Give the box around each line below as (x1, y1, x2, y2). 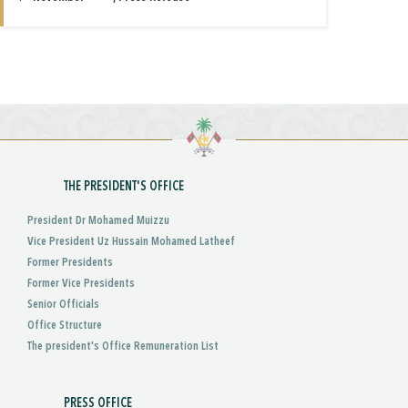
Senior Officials (27, 299, 99, 311)
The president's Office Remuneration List (27, 341, 219, 353)
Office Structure (27, 320, 102, 332)
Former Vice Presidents (27, 278, 135, 291)
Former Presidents (27, 257, 113, 270)
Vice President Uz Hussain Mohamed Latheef (27, 236, 235, 249)
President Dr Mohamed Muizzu (27, 215, 169, 228)
